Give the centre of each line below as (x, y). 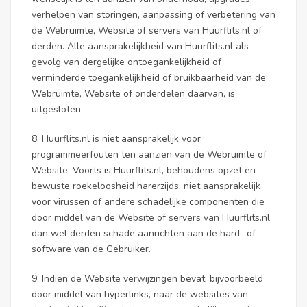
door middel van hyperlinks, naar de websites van (140, 294)
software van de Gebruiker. (91, 249)
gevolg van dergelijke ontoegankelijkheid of (126, 62)
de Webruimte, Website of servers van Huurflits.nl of (147, 30)
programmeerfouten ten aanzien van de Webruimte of (149, 155)
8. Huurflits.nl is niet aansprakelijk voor (116, 139)
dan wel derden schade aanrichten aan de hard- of (144, 233)
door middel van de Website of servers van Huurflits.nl (151, 218)
